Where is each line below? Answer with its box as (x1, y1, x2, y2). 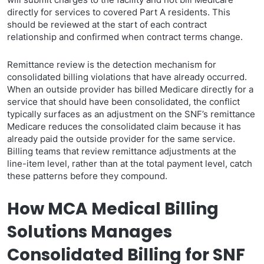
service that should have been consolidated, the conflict (7, 96, 240, 107)
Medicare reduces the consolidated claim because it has (7, 121, 241, 132)
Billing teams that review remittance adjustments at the (7, 146, 236, 157)
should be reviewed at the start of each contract (7, 19, 207, 30)
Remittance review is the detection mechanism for (7, 59, 216, 70)
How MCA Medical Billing (7, 197, 219, 220)
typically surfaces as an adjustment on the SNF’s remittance (7, 108, 255, 120)
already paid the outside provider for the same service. (7, 133, 235, 144)
